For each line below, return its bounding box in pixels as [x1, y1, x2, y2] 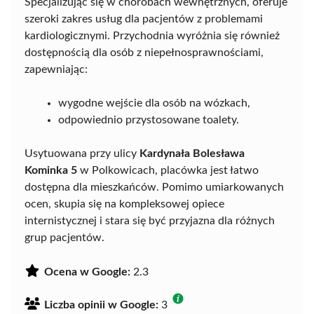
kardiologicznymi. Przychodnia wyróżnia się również [25, 29, 280, 41]
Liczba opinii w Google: [44, 299, 158, 310]
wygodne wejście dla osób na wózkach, [58, 97, 250, 109]
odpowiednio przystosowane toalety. [58, 114, 239, 125]
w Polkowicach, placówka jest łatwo [77, 164, 259, 176]
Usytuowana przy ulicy [25, 147, 139, 159]
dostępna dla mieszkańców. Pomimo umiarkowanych [25, 181, 284, 193]
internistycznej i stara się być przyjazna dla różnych [25, 214, 275, 226]
